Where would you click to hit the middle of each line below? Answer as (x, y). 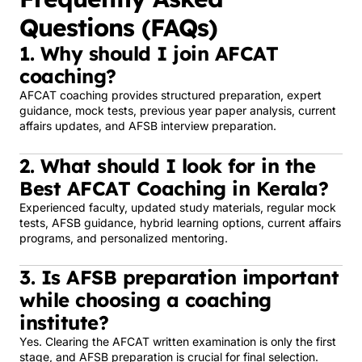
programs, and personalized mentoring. (124, 238)
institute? (64, 322)
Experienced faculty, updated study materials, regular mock (178, 207)
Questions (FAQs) (118, 27)
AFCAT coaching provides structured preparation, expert (170, 95)
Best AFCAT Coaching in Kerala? (174, 188)
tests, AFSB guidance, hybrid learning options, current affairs (180, 222)
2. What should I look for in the (167, 165)
